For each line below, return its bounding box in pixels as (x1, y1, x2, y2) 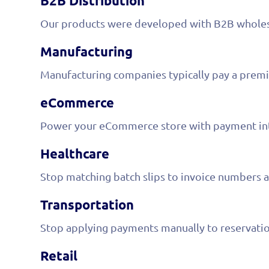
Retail (40, 247, 78, 264)
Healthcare (40, 145, 110, 162)
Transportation (40, 196, 134, 213)
